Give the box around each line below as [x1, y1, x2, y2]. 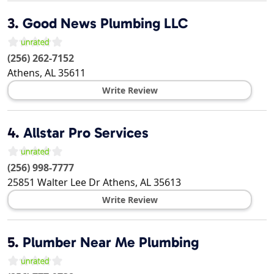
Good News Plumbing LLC [23, 15, 188, 32]
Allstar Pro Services [23, 124, 149, 142]
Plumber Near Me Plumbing [23, 234, 199, 251]
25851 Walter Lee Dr [7, 176, 100, 190]
